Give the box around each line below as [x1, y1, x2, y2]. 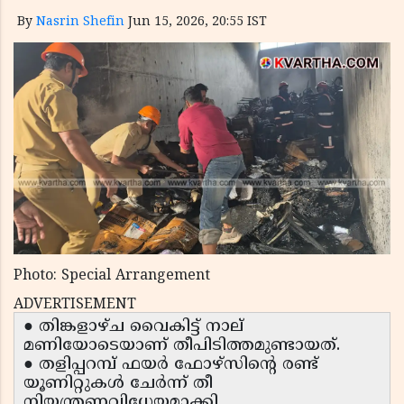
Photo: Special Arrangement [14, 267, 210, 286]
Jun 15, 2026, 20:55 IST [128, 14, 267, 30]
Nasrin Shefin [36, 14, 124, 30]
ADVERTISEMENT [14, 296, 136, 315]
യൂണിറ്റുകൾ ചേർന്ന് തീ [23, 373, 213, 395]
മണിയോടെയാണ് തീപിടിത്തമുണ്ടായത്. [23, 335, 340, 357]
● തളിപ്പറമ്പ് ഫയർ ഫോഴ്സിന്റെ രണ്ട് [23, 354, 318, 376]
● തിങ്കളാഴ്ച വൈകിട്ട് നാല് [23, 317, 243, 338]
